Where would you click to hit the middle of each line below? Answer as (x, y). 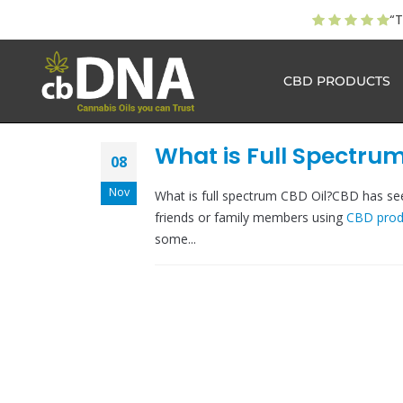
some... (175, 238)
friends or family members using (251, 217)
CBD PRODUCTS (336, 81)
